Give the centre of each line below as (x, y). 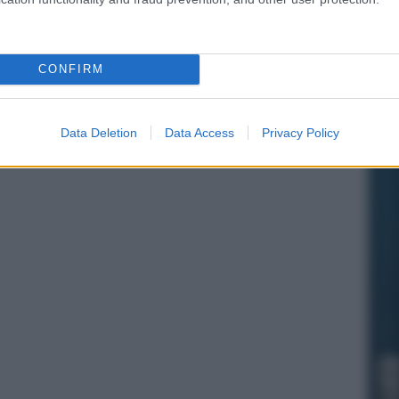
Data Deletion (98, 132)
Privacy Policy (300, 132)
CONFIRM (71, 69)
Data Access (199, 132)
